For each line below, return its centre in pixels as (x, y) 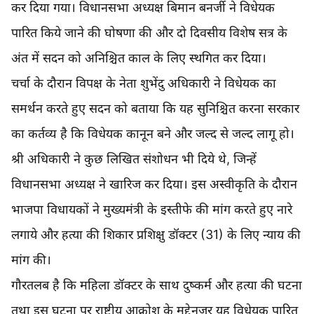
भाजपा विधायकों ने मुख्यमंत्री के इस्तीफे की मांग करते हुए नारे (152, 210)
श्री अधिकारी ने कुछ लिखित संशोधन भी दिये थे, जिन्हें (134, 159)
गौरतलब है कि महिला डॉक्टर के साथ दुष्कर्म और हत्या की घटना (157, 285)
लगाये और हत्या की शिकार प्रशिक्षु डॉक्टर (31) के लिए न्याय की (156, 235)
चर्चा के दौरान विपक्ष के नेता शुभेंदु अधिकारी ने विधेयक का (144, 83)
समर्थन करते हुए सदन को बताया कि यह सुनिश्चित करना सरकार (155, 109)
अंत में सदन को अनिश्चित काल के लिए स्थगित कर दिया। (139, 58)
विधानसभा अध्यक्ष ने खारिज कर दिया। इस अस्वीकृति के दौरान (154, 184)
